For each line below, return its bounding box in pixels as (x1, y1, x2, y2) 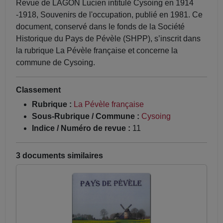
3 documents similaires (16, 151, 103, 160)
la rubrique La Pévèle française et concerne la (16, 46, 178, 55)
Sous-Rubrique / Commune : (32, 112, 139, 121)
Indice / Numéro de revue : (32, 124, 130, 133)
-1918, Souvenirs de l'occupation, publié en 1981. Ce (16, 10, 203, 19)
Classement (16, 86, 61, 95)
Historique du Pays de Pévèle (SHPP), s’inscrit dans (16, 34, 201, 43)
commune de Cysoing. (16, 58, 95, 67)
